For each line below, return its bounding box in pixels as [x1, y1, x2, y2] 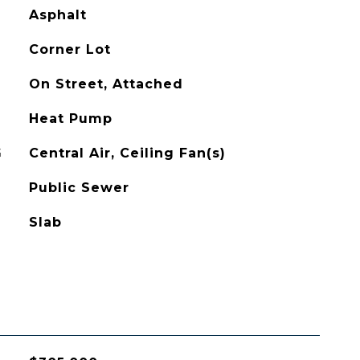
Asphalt [28, 7, 87, 22]
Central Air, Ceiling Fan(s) [28, 145, 226, 161]
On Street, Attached [28, 76, 183, 92]
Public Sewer [28, 180, 129, 195]
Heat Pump [28, 111, 112, 126]
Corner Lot [28, 42, 111, 57]
